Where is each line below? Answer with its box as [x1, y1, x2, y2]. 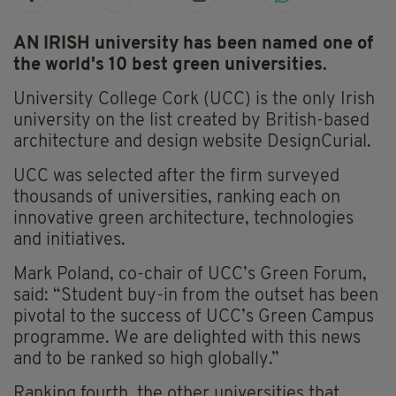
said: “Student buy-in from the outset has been [13, 287, 378, 306]
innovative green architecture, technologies [13, 210, 354, 229]
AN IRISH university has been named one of [13, 35, 373, 54]
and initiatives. [13, 232, 126, 250]
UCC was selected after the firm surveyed [13, 168, 339, 187]
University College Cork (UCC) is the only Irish [13, 91, 375, 110]
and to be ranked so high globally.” [13, 351, 279, 369]
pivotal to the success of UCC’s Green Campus [13, 308, 374, 327]
